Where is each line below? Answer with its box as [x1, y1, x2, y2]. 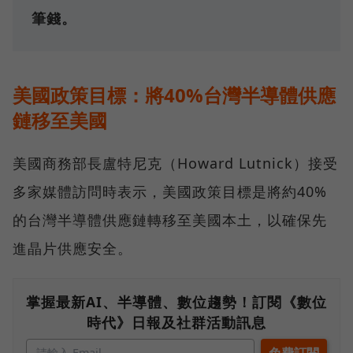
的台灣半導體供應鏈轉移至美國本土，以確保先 [13, 210, 327, 230]
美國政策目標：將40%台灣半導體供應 [13, 82, 336, 109]
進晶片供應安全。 [13, 239, 132, 258]
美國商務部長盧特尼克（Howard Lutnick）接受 [13, 154, 338, 173]
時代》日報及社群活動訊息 [87, 313, 266, 333]
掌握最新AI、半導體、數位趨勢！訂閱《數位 [26, 292, 327, 312]
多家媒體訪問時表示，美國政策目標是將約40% [13, 182, 327, 202]
